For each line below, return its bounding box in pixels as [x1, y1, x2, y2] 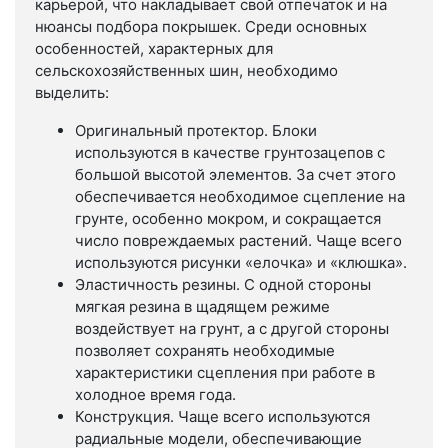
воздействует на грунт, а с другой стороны [75, 319, 389, 339]
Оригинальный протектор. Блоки [75, 121, 317, 141]
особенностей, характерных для [35, 39, 273, 59]
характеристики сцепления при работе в [75, 363, 375, 383]
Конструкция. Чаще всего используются [75, 407, 370, 427]
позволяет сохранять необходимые [75, 341, 335, 361]
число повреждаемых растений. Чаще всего [75, 231, 402, 251]
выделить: [35, 83, 109, 103]
